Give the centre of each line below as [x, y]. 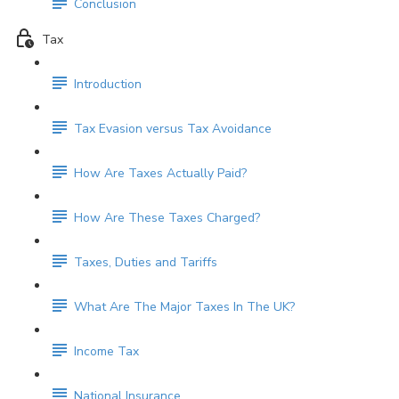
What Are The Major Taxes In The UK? [184, 307]
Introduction [108, 85]
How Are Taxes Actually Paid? [160, 174]
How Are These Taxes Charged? [167, 218]
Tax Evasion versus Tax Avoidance [173, 129]
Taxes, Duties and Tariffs [146, 263]
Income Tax [106, 352]
